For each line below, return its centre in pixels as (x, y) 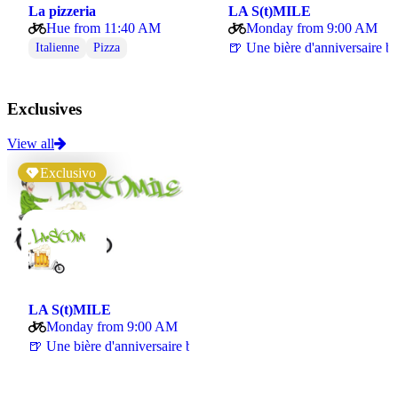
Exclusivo (68, 172)
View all (31, 143)
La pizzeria (62, 12)
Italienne (57, 48)
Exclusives (44, 109)
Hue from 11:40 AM (103, 28)
